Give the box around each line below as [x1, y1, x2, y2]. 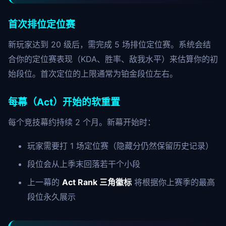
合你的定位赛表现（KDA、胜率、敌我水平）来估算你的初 [8, 54, 218, 64]
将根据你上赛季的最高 [131, 177, 215, 187]
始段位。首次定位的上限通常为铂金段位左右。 [8, 69, 178, 79]
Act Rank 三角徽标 [62, 177, 132, 187]
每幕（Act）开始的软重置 [8, 96, 120, 108]
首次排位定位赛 [8, 19, 75, 30]
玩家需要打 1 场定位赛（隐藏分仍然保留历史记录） [27, 141, 213, 151]
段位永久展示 [27, 192, 76, 202]
